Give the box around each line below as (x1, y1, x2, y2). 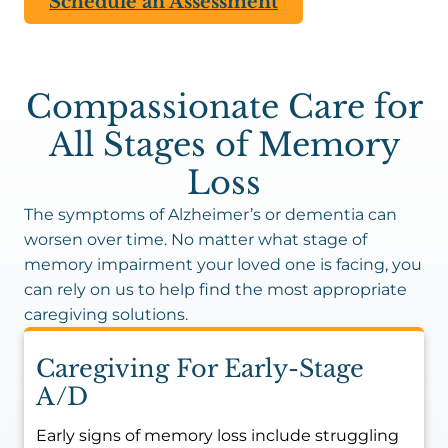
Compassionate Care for (25, 87, 423, 127)
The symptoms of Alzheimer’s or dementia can (24, 205, 397, 224)
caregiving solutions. (24, 305, 188, 324)
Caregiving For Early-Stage (36, 354, 364, 383)
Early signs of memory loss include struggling (36, 426, 399, 445)
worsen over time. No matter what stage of (24, 230, 367, 249)
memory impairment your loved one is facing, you (24, 255, 422, 274)
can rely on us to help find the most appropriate (24, 280, 407, 299)
